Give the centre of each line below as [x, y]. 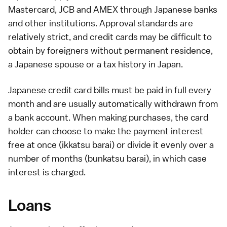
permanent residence [167, 50]
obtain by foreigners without [66, 50]
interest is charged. [47, 172]
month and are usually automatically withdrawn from [113, 103]
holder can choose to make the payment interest [106, 131]
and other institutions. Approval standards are [101, 23]
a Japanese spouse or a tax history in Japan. [96, 64]
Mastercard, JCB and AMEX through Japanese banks [113, 9]
